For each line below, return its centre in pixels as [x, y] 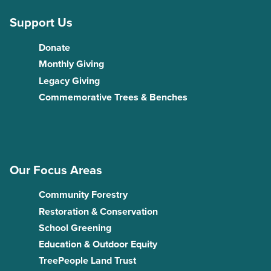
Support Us [41, 23]
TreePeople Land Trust [87, 261]
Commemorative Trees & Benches [113, 97]
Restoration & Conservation [98, 211]
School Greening [75, 228]
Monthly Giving [71, 64]
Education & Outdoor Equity [98, 244]
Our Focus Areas [56, 170]
